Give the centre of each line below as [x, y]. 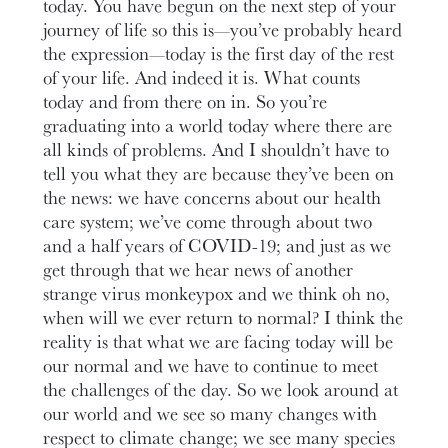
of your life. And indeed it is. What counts [202, 76]
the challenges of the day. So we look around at [221, 388]
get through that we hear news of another [198, 268]
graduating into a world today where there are [218, 124]
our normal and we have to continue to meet [211, 364]
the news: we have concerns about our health [212, 196]
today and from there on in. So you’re [185, 100]
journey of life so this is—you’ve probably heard [223, 28]
